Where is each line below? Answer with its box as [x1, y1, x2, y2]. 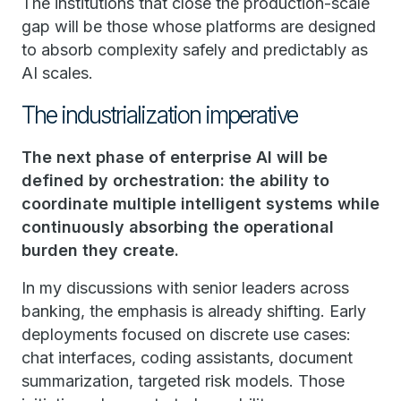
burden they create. [21, 241, 179, 260]
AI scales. [21, 64, 93, 82]
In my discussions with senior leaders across [21, 278, 349, 297]
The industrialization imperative [21, 101, 297, 129]
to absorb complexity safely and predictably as [21, 40, 368, 59]
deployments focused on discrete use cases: [21, 325, 351, 344]
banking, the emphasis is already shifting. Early [21, 302, 366, 320]
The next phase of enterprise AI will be [21, 148, 328, 166]
